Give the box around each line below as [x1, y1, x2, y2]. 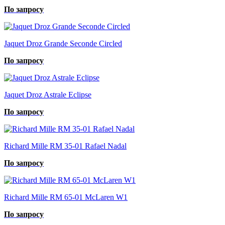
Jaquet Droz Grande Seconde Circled [4, 39, 122, 48]
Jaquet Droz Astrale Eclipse [4, 90, 91, 99]
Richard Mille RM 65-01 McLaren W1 [4, 192, 128, 201]
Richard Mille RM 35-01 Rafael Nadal [4, 141, 127, 150]
